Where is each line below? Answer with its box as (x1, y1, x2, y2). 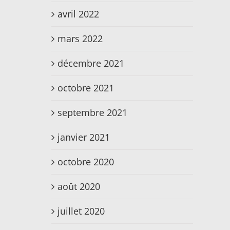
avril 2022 (57, 8, 99, 21)
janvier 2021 (57, 131, 110, 144)
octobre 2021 (57, 82, 114, 94)
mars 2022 (57, 32, 103, 45)
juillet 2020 (57, 205, 105, 218)
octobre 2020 (57, 156, 114, 168)
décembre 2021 (57, 57, 124, 70)
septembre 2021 (57, 106, 127, 119)
